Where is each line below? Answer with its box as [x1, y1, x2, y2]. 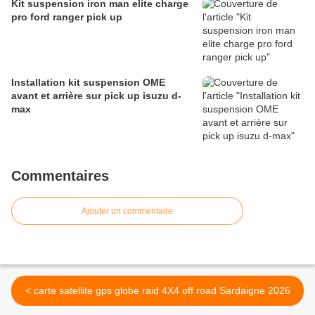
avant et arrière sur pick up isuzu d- [11, 90, 181, 102]
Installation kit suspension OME [11, 77, 165, 89]
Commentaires [11, 168, 109, 184]
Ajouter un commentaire [82, 206, 173, 217]
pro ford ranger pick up [11, 11, 122, 23]
